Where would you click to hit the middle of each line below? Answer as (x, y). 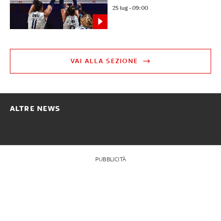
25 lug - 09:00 (130, 8)
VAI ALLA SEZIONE (105, 61)
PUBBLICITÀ (110, 159)
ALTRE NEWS (35, 108)
